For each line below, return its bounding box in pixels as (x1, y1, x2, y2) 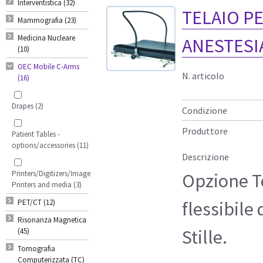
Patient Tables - (12, 129, 60, 139)
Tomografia (18, 243, 55, 254)
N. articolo (182, 69, 224, 82)
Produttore (182, 124, 228, 137)
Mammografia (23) (18, 15, 76, 25)
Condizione (182, 104, 227, 116)
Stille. (182, 225, 227, 249)
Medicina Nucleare (18, 32, 75, 43)
